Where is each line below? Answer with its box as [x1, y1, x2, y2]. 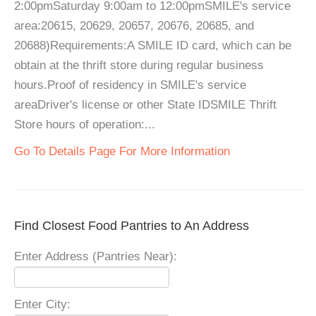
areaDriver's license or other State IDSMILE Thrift [14, 98, 276, 111]
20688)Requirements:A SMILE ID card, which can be [14, 39, 291, 52]
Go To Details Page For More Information [14, 145, 230, 158]
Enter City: [14, 298, 71, 311]
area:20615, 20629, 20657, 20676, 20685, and [14, 19, 254, 32]
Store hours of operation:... [14, 118, 155, 131]
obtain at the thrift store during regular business [14, 59, 264, 72]
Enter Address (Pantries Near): [14, 250, 177, 263]
